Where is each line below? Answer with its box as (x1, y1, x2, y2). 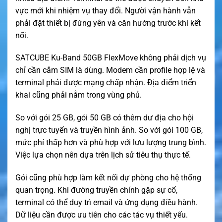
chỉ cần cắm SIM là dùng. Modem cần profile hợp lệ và (15, 65, 205, 75)
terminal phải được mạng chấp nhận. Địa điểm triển (15, 78, 196, 88)
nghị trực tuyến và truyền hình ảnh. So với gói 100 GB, (15, 125, 203, 135)
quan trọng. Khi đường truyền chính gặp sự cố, (15, 185, 177, 195)
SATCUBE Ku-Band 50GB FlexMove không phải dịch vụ (15, 53, 206, 63)
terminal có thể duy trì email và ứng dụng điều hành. (15, 197, 198, 207)
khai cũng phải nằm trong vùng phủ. (15, 90, 142, 100)
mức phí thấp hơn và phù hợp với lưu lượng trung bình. (15, 138, 206, 148)
